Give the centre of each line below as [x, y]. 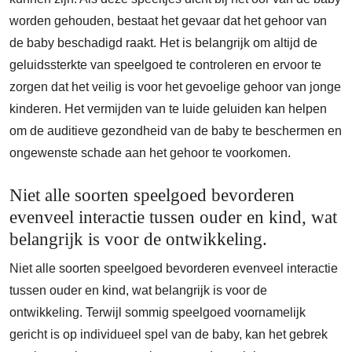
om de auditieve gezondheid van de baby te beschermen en [176, 131]
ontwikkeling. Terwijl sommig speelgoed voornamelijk [158, 312]
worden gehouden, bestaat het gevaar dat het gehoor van [168, 21]
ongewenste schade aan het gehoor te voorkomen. [150, 153]
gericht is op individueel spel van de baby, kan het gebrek [169, 334]
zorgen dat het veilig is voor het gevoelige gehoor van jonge [175, 87]
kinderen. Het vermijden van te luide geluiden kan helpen [168, 109]
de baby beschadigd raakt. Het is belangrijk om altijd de [163, 43]
